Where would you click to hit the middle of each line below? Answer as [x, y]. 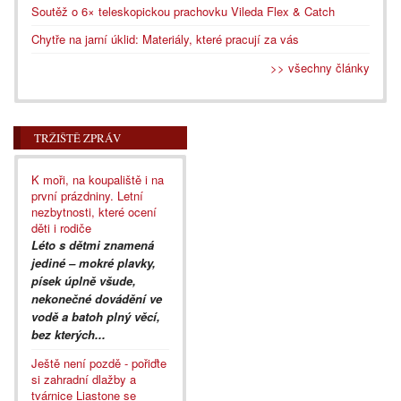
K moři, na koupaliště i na [98, 179]
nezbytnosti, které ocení [94, 211]
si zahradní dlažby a [84, 379]
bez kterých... [68, 334]
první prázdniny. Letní [87, 195]
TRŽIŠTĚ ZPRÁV [77, 137]
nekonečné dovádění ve [97, 298]
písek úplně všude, [84, 280]
